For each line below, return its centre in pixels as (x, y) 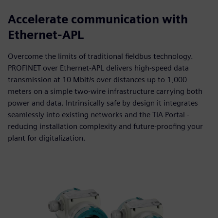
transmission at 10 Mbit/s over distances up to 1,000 (97, 80)
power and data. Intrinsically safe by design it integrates (103, 103)
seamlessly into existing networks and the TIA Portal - (99, 115)
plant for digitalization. (47, 138)
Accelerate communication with (98, 19)
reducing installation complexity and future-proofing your (105, 126)
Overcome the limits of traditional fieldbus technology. (100, 56)
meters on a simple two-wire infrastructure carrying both (105, 91)
